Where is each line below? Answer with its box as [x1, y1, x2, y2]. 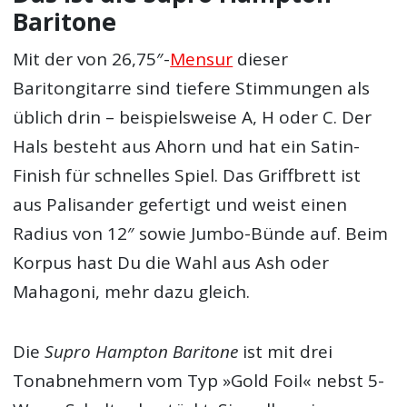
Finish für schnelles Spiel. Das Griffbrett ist [13, 164, 362, 188]
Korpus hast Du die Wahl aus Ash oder [13, 251, 330, 275]
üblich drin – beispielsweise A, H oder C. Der [13, 105, 372, 130]
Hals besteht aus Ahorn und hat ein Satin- [13, 134, 361, 159]
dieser [233, 47, 289, 72]
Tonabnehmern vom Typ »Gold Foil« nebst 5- [13, 369, 385, 393]
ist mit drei [238, 340, 333, 364]
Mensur [170, 47, 233, 72]
